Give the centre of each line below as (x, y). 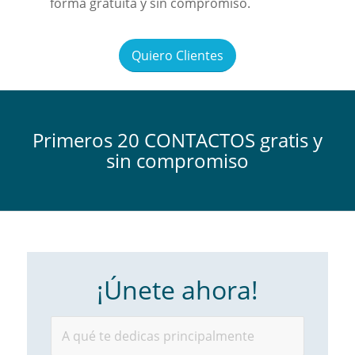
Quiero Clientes (177, 55)
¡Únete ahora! (177, 289)
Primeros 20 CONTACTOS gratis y (177, 139)
